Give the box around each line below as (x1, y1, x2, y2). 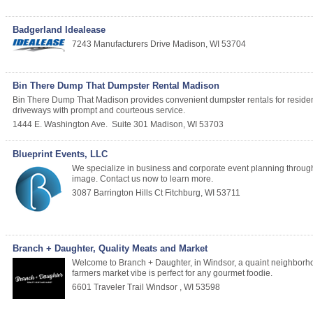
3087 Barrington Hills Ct (72, 187, 163, 198)
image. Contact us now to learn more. (72, 173, 213, 184)
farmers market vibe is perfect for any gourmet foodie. (72, 268, 272, 278)
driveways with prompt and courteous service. (13, 105, 185, 115)
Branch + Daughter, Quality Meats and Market (13, 242, 208, 254)
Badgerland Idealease (13, 24, 105, 36)
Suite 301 (112, 119, 148, 129)
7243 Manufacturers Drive (72, 39, 170, 50)
